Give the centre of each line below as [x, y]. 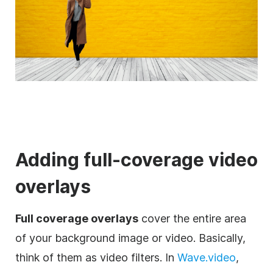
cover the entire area [192, 219]
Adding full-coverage [112, 160]
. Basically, [219, 238]
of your [35, 238]
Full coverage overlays [77, 219]
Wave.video [207, 258]
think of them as [58, 258]
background [85, 238]
